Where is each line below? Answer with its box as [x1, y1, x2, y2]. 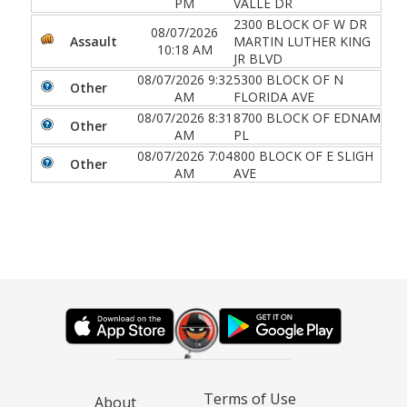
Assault [70, 32, 117, 50]
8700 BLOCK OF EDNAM [233, 108, 381, 126]
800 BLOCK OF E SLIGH [233, 146, 373, 164]
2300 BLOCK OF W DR [233, 15, 367, 33]
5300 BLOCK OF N [233, 70, 343, 88]
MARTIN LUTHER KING [233, 32, 371, 50]
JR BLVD [233, 49, 283, 67]
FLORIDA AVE [233, 87, 314, 105]
